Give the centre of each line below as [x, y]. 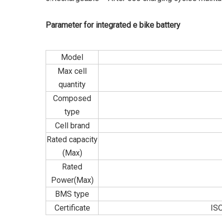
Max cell [72, 71]
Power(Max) [72, 180]
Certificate [72, 208]
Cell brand [72, 126]
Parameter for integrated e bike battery [113, 25]
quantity [72, 84]
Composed [72, 98]
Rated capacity [72, 139]
